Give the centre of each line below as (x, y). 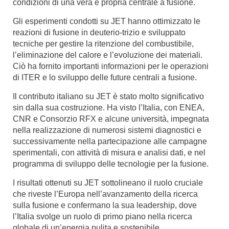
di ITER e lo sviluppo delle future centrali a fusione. (105, 77)
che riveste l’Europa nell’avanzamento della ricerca (105, 194)
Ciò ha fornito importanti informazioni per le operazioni (111, 66)
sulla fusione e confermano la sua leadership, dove (105, 205)
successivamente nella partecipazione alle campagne (110, 141)
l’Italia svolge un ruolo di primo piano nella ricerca (102, 216)
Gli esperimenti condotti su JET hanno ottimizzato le (107, 21)
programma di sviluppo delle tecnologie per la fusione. (111, 164)
